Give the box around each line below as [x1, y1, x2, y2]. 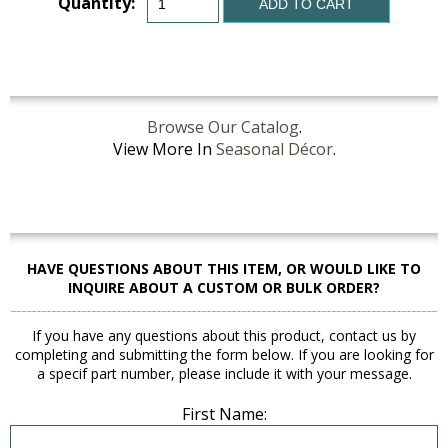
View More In [112, 138, 216, 161]
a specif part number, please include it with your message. [36, 364, 412, 384]
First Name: [181, 403, 267, 426]
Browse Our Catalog [146, 116, 299, 139]
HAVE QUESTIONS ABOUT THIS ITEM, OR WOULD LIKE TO [27, 259, 421, 279]
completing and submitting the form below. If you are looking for [14, 345, 434, 365]
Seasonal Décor [215, 138, 333, 161]
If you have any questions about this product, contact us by [32, 326, 416, 346]
